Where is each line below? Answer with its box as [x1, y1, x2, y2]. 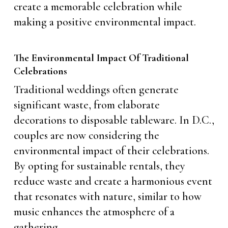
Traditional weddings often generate [13, 83, 179, 96]
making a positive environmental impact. [13, 15, 196, 28]
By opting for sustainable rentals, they [13, 159, 185, 173]
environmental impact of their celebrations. [13, 144, 209, 157]
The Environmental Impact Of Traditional [13, 52, 189, 64]
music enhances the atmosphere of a [13, 205, 175, 218]
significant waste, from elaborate [13, 98, 160, 111]
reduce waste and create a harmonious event [13, 175, 212, 188]
